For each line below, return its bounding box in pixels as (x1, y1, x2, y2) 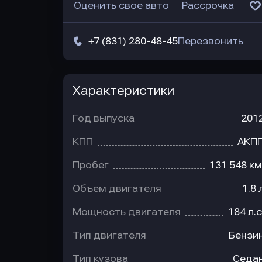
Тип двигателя (73, 230, 146, 241)
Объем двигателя (73, 183, 161, 194)
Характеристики (73, 84, 174, 98)
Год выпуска (73, 113, 135, 124)
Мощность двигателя (73, 206, 181, 218)
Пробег (73, 160, 109, 171)
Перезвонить (178, 36, 243, 47)
